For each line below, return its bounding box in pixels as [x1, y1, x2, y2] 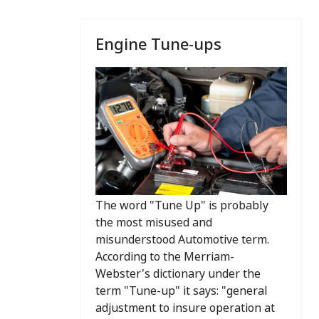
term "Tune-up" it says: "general [95, 285, 268, 300]
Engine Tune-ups [95, 33, 221, 54]
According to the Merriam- [95, 251, 234, 266]
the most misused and [95, 216, 212, 232]
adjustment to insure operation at [95, 302, 275, 318]
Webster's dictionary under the [95, 268, 261, 283]
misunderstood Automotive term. [95, 234, 269, 249]
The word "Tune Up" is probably [95, 199, 268, 215]
